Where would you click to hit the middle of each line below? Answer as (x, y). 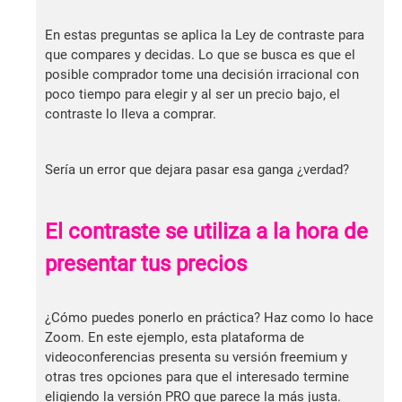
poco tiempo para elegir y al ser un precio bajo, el (192, 94)
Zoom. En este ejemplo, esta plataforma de (175, 337)
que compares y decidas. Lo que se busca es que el (200, 54)
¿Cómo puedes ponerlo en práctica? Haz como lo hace (209, 317)
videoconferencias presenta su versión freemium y (196, 357)
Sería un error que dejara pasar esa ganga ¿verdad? (197, 169)
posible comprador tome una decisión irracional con (202, 74)
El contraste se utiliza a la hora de (206, 231)
